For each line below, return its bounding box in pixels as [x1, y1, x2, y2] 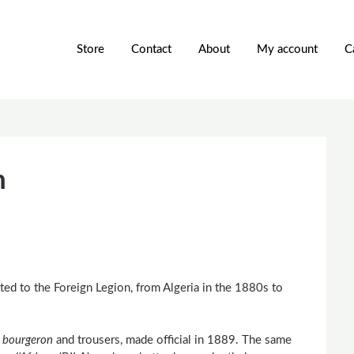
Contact [131, 43, 171, 55]
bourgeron [2, 334, 53, 346]
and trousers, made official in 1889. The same [53, 334, 292, 346]
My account [257, 43, 318, 55]
